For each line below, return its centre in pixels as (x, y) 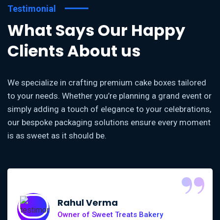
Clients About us (74, 51)
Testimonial (32, 8)
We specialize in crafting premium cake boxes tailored (107, 82)
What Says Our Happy (96, 30)
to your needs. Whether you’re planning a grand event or (110, 96)
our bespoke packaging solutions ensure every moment (109, 122)
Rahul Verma (88, 203)
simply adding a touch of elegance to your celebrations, (109, 109)
